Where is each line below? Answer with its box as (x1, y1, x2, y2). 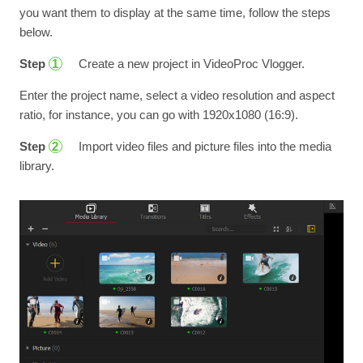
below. (19, 25, 53, 39)
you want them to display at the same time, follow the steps (19, 6, 331, 19)
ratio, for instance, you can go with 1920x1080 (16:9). (19, 108, 298, 122)
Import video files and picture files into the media (75, 139, 331, 153)
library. (19, 159, 54, 173)
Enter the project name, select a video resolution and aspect (19, 88, 335, 102)
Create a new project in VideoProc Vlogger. (75, 57, 305, 70)
